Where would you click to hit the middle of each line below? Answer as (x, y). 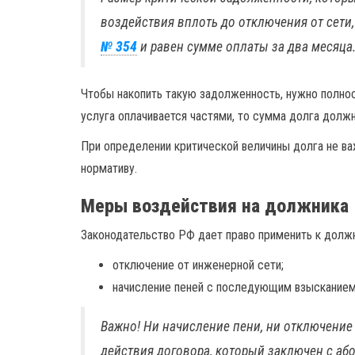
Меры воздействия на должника (215, 206)
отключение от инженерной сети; (198, 265)
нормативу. (109, 168)
